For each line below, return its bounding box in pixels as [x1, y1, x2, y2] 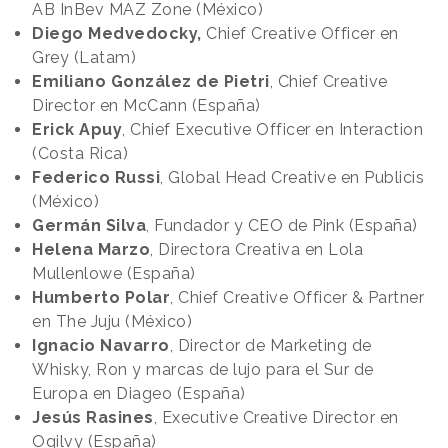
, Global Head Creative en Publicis [160, 168, 424, 188]
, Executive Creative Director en [153, 408, 399, 428]
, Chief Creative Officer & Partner [170, 288, 424, 308]
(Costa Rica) [32, 144, 128, 164]
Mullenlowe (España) [32, 264, 196, 284]
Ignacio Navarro [32, 336, 170, 356]
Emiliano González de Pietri [32, 72, 270, 92]
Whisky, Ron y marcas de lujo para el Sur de [32, 360, 374, 380]
